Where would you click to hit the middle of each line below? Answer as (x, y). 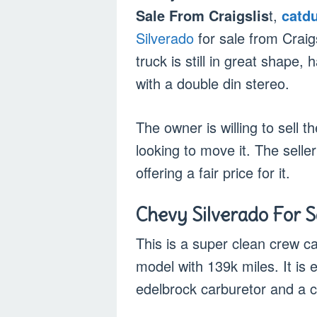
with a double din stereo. (213, 83)
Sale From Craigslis (202, 15)
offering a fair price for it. (213, 172)
